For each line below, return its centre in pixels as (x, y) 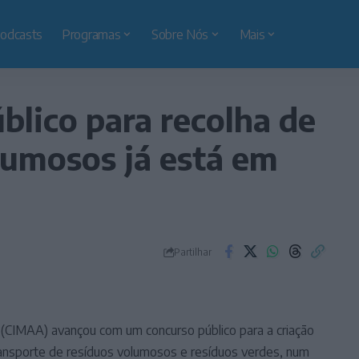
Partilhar (192, 251)
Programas (91, 34)
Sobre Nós (180, 34)
